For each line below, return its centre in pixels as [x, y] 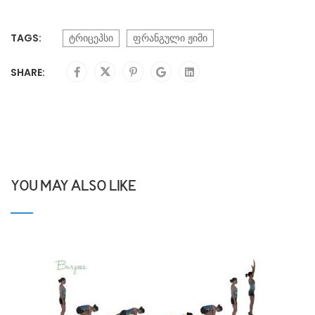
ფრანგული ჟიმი [170, 38]
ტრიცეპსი [91, 38]
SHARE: [28, 72]
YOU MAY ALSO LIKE [73, 187]
